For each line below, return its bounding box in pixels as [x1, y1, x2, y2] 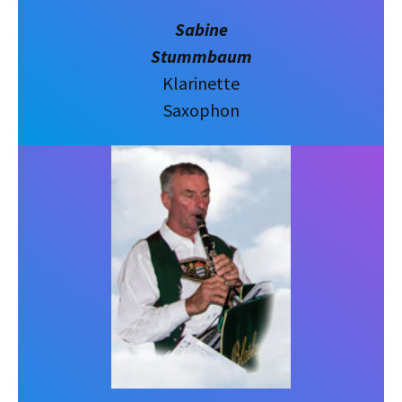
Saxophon [162, 98, 240, 121]
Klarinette [162, 71, 240, 94]
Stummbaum [150, 44, 252, 67]
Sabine [174, 17, 228, 40]
